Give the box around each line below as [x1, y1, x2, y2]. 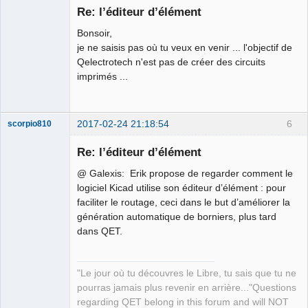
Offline [18, 5, 45, 16]
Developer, [8, 279, 48, 289]
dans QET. [77, 225, 122, 237]
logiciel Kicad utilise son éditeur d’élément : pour [77, 182, 286, 194]
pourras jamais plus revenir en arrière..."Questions [77, 283, 296, 294]
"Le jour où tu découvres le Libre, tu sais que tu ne [77, 268, 296, 279]
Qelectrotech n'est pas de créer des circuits [77, 56, 265, 68]
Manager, [8, 269, 43, 280]
